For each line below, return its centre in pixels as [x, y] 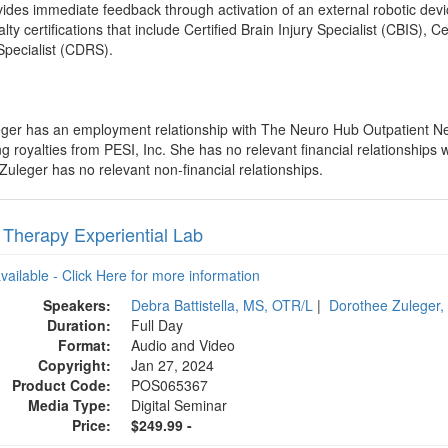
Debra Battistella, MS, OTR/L [222, 305]
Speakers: [77, 305]
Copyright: [75, 365]
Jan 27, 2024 [175, 365]
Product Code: [62, 385]
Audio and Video [183, 345]
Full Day [157, 325]
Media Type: [70, 405]
